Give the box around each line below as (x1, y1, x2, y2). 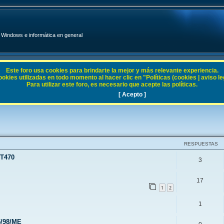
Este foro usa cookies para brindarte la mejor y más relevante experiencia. (5, 67, 218, 74)
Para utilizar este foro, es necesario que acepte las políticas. (26, 81, 197, 88)
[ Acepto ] (118, 91, 146, 98)
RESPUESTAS (184, 141, 218, 146)
